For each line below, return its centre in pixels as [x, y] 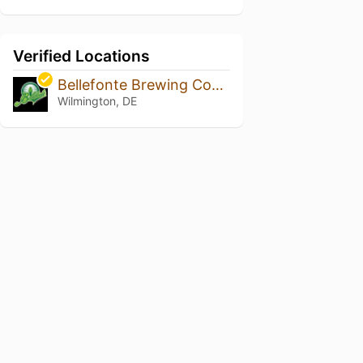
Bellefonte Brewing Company [217, 85]
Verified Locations [81, 56]
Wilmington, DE [97, 101]
